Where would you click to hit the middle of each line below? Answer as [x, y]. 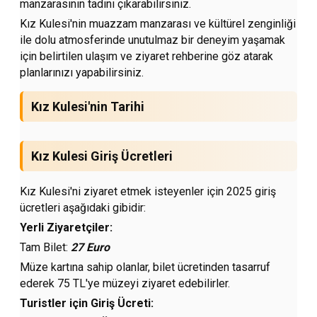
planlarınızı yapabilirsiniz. [82, 73]
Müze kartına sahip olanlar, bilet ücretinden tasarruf [145, 267]
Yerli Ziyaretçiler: [67, 228]
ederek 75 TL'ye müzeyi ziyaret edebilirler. [125, 284]
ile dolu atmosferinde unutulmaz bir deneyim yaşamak [153, 40]
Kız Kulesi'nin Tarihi [88, 107]
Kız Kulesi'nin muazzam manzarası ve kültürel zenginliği [158, 24]
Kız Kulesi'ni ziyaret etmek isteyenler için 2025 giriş [148, 192]
